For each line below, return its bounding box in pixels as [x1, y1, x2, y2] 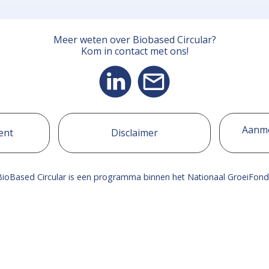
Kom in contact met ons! [80, 44, 189, 58]
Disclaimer [110, 126, 158, 139]
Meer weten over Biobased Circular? [53, 33, 216, 46]
